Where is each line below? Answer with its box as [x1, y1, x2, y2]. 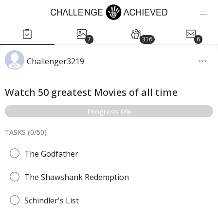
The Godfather [24, 148, 78, 159]
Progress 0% [87, 106, 131, 116]
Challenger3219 [27, 56, 84, 67]
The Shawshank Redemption [24, 172, 129, 182]
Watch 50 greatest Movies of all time [5, 86, 178, 99]
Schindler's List [24, 195, 79, 206]
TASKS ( [5, 127, 30, 137]
